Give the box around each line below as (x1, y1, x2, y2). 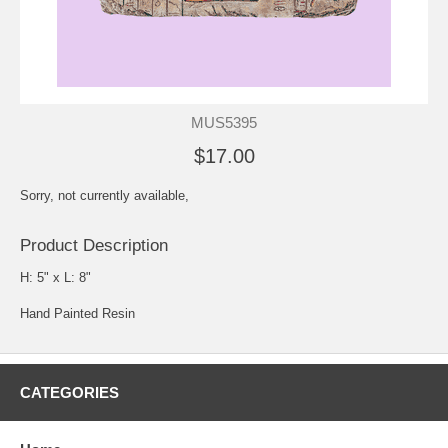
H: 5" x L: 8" (20, 269, 91, 285)
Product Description (20, 235, 168, 255)
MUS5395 (191, 113, 257, 131)
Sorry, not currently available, (20, 187, 189, 203)
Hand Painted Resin (20, 305, 135, 321)
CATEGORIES (20, 383, 119, 401)
